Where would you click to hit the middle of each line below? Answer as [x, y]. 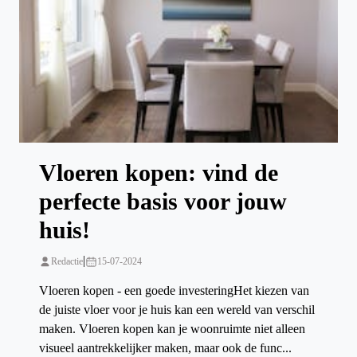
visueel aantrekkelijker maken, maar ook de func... [165, 348]
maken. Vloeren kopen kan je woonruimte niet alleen [172, 329]
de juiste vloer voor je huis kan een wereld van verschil [177, 310]
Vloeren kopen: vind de [159, 173]
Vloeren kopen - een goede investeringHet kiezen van [174, 291]
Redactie [67, 262]
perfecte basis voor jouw [163, 202]
